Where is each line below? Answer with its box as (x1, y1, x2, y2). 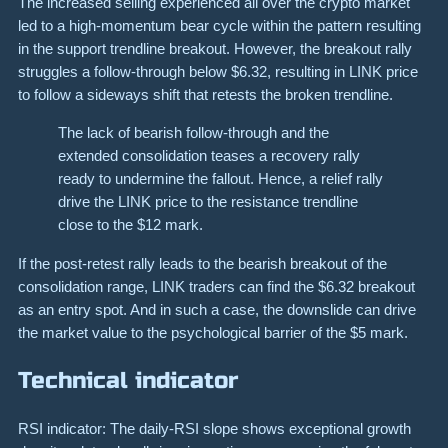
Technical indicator (18, 366, 239, 394)
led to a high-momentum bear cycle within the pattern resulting (18, 17, 421, 35)
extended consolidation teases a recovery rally (58, 147, 360, 165)
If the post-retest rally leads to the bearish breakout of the (18, 254, 387, 272)
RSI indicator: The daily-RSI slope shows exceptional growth (18, 419, 411, 437)
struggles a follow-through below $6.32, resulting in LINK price (18, 63, 418, 81)
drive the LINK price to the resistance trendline (58, 193, 358, 211)
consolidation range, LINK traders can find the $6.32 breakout (18, 277, 415, 295)
